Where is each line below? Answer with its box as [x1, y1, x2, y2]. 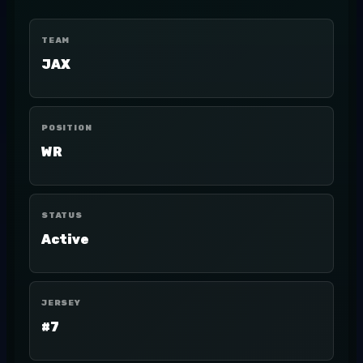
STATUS [41, 211, 83, 220]
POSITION [41, 123, 92, 133]
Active [41, 232, 89, 247]
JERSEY [41, 298, 81, 308]
